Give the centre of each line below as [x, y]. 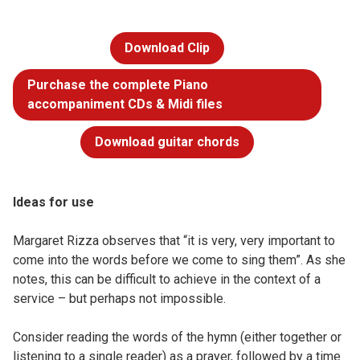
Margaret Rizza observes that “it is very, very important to [174, 241]
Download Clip [167, 48]
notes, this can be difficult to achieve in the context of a [167, 279]
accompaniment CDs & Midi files [125, 104]
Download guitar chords [167, 141]
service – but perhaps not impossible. [119, 299]
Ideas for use [53, 202]
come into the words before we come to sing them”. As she [179, 260]
